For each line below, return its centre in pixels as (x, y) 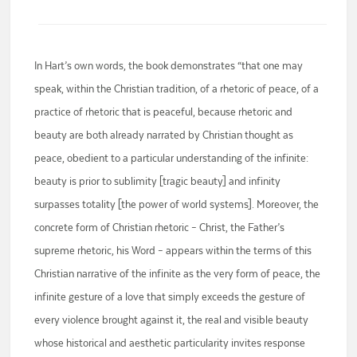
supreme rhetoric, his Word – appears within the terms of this (173, 251)
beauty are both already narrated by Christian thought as (164, 135)
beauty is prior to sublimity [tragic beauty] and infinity (158, 181)
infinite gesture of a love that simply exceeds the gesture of (170, 297)
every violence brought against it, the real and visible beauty (172, 320)
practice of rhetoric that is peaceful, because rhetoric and (164, 112)
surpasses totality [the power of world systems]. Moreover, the (177, 204)
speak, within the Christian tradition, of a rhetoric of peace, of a (177, 89)
